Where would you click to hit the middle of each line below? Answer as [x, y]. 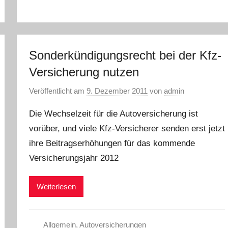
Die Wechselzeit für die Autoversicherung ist [114, 113]
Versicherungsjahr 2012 [74, 158]
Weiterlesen [56, 186]
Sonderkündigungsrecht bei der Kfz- [125, 55]
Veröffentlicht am [58, 91]
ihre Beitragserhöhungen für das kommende [112, 143]
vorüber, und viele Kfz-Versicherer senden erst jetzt [127, 128]
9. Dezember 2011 [117, 91]
